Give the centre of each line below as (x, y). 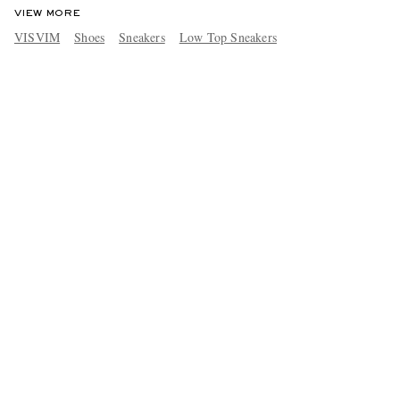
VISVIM (37, 37)
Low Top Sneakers (228, 37)
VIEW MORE (47, 13)
